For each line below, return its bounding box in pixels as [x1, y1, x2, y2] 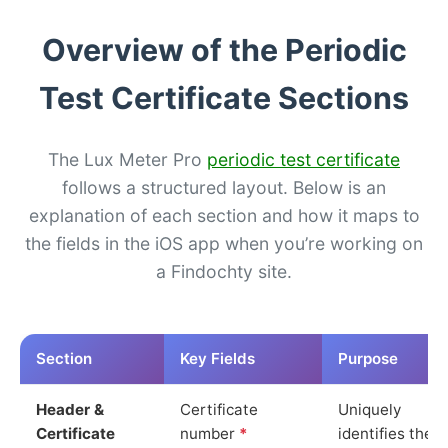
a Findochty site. [156, 260, 292, 282]
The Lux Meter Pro [48, 148, 207, 170]
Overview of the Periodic [41, 31, 407, 68]
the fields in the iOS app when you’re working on [25, 232, 423, 254]
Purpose [338, 348, 398, 368]
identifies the [338, 423, 433, 443]
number [180, 423, 239, 443]
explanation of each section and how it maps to [28, 204, 420, 226]
